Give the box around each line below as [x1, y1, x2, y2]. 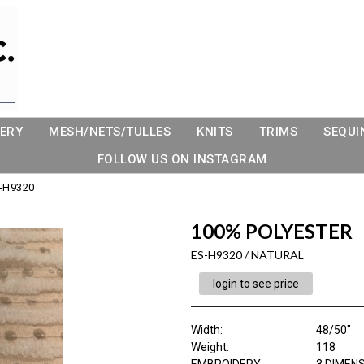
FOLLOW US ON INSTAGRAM [97, 152, 267, 167]
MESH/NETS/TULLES [49, 124, 171, 139]
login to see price [212, 277, 299, 290]
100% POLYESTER [190, 219, 353, 243]
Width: [190, 323, 223, 336]
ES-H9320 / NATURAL [190, 248, 304, 262]
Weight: [190, 340, 229, 353]
